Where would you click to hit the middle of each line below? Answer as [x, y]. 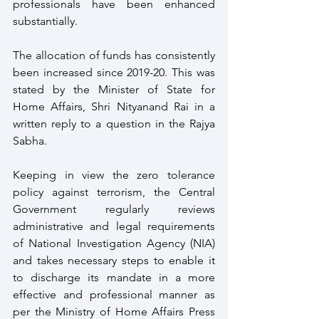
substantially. [47, 21]
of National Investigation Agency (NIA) [114, 243]
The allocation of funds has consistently [114, 55]
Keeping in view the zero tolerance [114, 175]
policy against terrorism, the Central [114, 192]
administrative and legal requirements [114, 226]
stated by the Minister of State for [114, 89]
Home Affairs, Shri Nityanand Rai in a [114, 106]
